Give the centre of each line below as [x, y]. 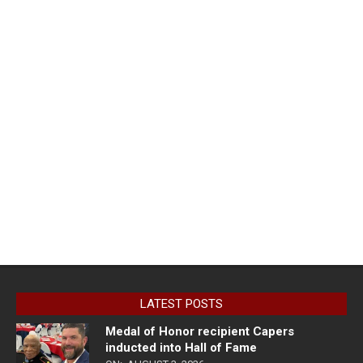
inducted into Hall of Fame [181, 347]
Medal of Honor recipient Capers [200, 331]
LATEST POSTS [181, 303]
